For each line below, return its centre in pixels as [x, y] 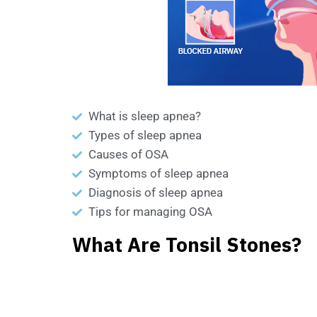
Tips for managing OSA [150, 212]
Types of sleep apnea [145, 135]
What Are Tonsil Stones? [187, 246]
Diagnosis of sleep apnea [155, 192]
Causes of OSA [128, 154]
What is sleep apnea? [144, 116]
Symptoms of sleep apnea [158, 173]
